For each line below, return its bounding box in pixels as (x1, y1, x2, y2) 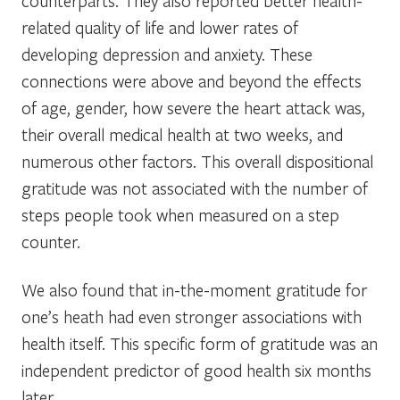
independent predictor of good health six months (21, 358, 371, 381)
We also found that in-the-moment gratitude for (21, 278, 367, 301)
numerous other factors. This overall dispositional (21, 149, 373, 172)
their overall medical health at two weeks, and (21, 122, 343, 146)
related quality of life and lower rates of (21, 15, 298, 38)
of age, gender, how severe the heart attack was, (21, 96, 365, 119)
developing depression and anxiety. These (21, 42, 312, 65)
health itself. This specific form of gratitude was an (21, 331, 378, 354)
